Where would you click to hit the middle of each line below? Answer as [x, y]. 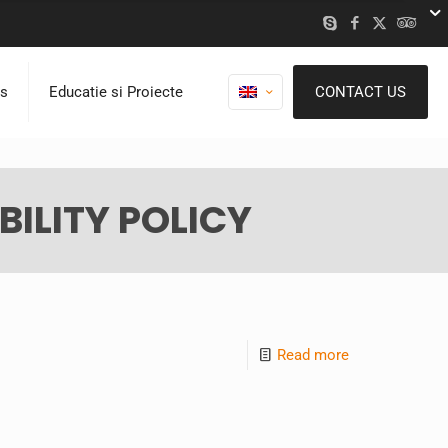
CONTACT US [360, 92]
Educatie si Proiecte [116, 92]
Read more [313, 355]
